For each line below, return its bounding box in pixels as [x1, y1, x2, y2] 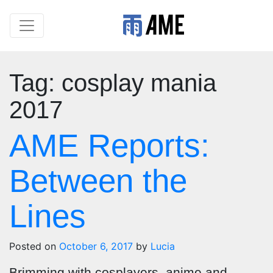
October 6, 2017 [59, 240, 133, 252]
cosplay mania [62, 69, 216, 96]
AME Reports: [9, 127, 210, 163]
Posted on [9, 240, 59, 252]
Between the [9, 163, 187, 199]
